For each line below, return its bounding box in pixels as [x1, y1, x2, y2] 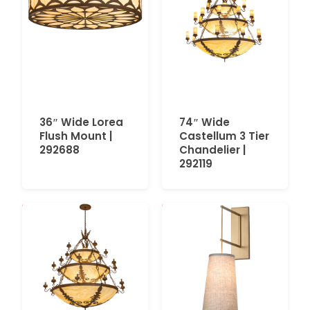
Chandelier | [179, 142, 246, 157]
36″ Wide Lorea [39, 114, 123, 129]
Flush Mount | [39, 128, 112, 143]
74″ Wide [179, 114, 230, 129]
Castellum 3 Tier [179, 128, 269, 143]
